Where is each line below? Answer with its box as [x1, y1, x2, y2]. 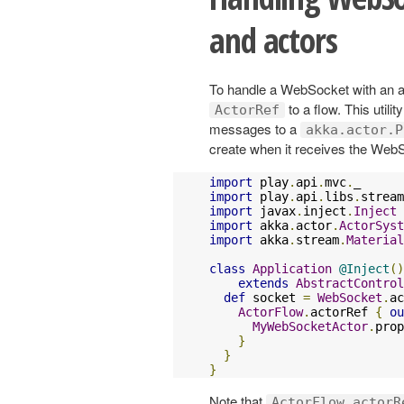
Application [252, 261, 332, 276]
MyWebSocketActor [252, 318, 368, 334]
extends [238, 275, 289, 290]
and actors [209, 16, 337, 63]
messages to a [209, 118, 300, 138]
